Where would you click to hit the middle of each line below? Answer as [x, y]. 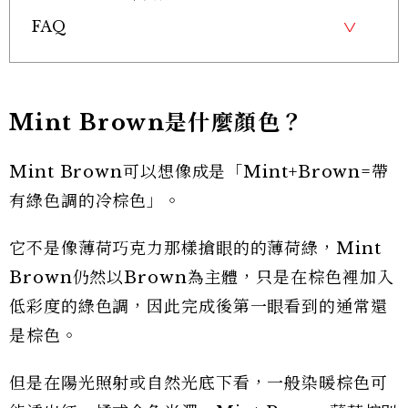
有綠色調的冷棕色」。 [95, 201]
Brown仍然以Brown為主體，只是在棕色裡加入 [202, 277]
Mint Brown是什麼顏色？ [157, 122]
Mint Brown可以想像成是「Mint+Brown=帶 [199, 172]
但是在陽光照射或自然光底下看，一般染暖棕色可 [199, 383]
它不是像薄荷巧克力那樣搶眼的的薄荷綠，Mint [195, 248]
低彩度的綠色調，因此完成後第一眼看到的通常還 [199, 306]
